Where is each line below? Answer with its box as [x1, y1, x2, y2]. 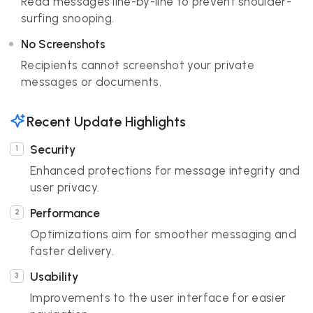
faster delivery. [30, 244, 115, 258]
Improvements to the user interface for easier [30, 291, 286, 305]
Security [30, 143, 75, 156]
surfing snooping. [21, 11, 115, 25]
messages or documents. [21, 75, 162, 89]
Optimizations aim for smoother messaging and [30, 227, 297, 241]
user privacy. [30, 180, 100, 194]
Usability [30, 270, 78, 284]
